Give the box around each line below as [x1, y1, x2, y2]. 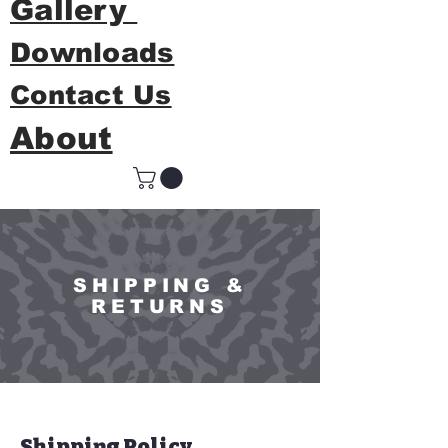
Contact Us [10, 80, 172, 109]
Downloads [10, 38, 175, 68]
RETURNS [91, 296, 229, 318]
